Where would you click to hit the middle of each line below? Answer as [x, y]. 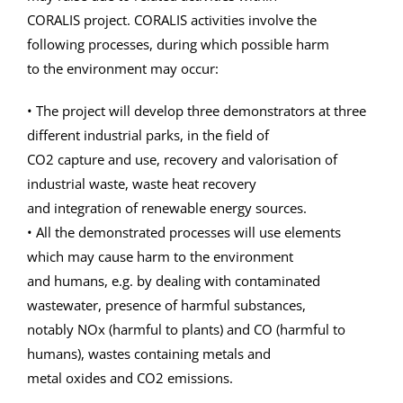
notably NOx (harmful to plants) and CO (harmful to [186, 329]
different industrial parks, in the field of [148, 134]
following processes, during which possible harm [178, 44]
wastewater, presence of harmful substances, [166, 304]
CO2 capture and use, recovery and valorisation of [182, 159]
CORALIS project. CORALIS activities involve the [172, 19]
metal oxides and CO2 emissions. [130, 377]
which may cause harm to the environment [160, 256]
